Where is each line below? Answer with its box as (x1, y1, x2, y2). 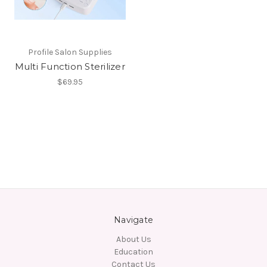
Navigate (114, 214, 153, 225)
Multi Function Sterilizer (14, 60, 125, 72)
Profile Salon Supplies (27, 46, 112, 57)
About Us (116, 234, 151, 244)
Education (114, 246, 153, 257)
